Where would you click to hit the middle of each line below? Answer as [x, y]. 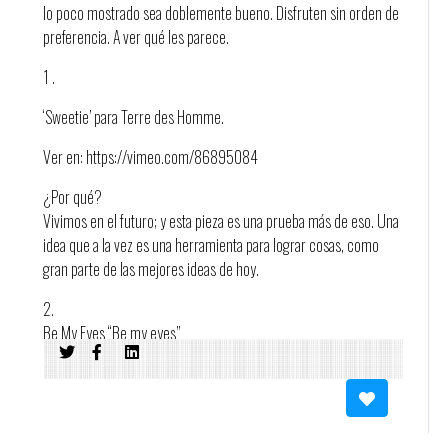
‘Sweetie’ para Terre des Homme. [133, 117]
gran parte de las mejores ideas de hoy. [150, 269]
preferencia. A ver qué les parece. [135, 37]
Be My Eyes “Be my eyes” [111, 333]
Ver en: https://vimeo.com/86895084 [150, 157]
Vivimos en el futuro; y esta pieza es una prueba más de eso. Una [220, 221]
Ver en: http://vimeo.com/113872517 [146, 373]
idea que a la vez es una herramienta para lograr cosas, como [210, 245]
